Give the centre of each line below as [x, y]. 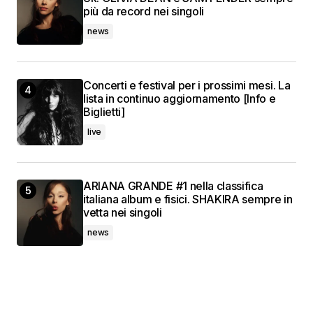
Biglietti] [104, 112]
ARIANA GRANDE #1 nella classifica [173, 186]
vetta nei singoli [123, 213]
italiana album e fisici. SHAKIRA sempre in [188, 199]
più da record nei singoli [144, 12]
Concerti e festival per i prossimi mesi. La [187, 86]
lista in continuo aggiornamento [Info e [180, 99]
